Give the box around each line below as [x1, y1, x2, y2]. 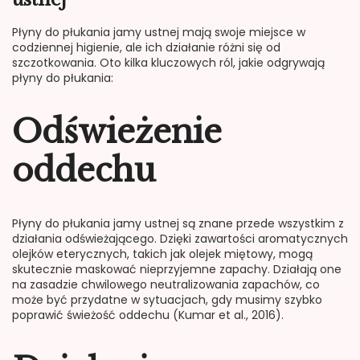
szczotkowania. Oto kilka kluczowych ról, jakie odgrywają [12, 55, 325, 72]
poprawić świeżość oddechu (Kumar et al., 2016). [12, 307, 284, 324]
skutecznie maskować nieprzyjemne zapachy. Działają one [12, 261, 342, 278]
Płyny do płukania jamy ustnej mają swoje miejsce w [12, 24, 305, 41]
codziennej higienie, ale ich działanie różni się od [12, 39, 280, 56]
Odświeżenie [12, 112, 222, 153]
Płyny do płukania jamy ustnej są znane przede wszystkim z [12, 215, 344, 232]
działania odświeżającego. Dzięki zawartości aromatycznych [12, 231, 348, 247]
